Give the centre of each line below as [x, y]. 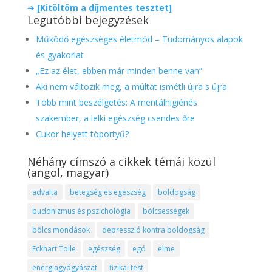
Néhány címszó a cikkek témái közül [121, 161]
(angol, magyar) [68, 172]
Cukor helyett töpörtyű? [82, 134]
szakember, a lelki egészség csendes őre [115, 118]
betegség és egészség [107, 192]
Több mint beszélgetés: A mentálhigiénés [116, 102]
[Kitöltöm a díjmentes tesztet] [104, 7]
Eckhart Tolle [54, 248]
